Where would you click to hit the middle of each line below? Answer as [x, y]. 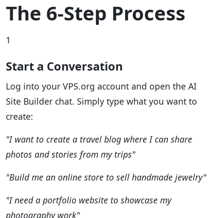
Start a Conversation [64, 66]
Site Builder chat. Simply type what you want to [101, 101]
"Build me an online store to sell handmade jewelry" [106, 177]
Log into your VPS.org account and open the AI [101, 86]
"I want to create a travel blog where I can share [99, 139]
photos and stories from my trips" [71, 154]
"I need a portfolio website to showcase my [89, 200]
